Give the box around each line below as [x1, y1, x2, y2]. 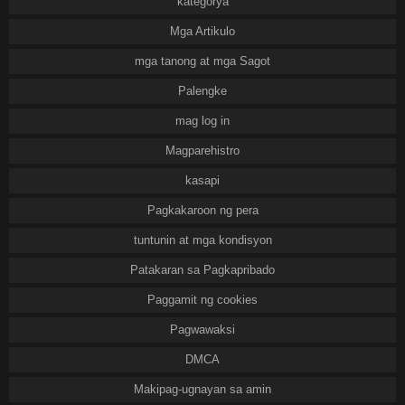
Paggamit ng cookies [147, 293, 258, 306]
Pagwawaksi [170, 323, 235, 336]
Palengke [178, 84, 227, 98]
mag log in [175, 114, 230, 127]
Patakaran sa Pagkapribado [130, 263, 275, 277]
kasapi [185, 174, 220, 187]
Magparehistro [165, 144, 240, 157]
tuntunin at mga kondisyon [133, 233, 272, 247]
